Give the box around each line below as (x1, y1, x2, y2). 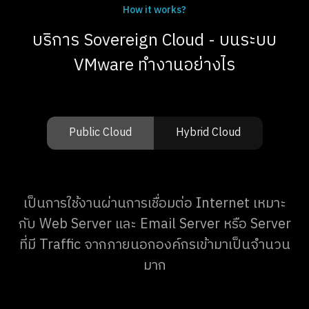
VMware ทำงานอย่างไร (74, 52, 235, 80)
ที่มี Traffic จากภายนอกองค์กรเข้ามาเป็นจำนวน (19, 234, 290, 257)
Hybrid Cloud (175, 123, 241, 143)
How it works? (123, 2, 186, 19)
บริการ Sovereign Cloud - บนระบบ (32, 27, 277, 55)
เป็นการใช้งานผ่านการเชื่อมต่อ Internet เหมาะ (23, 192, 286, 216)
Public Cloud (68, 123, 132, 143)
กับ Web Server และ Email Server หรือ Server (18, 213, 291, 237)
